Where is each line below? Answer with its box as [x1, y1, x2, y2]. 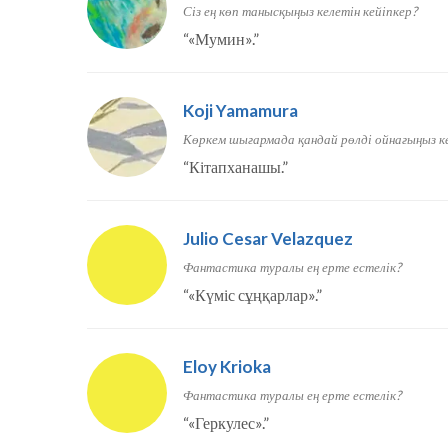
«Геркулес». [188, 413, 263, 433]
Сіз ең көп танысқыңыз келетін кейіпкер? [183, 3, 417, 20]
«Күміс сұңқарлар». [188, 285, 316, 305]
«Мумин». [188, 29, 253, 49]
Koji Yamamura [183, 100, 298, 122]
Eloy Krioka [183, 356, 271, 378]
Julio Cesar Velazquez [183, 228, 353, 250]
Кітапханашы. [189, 157, 282, 177]
